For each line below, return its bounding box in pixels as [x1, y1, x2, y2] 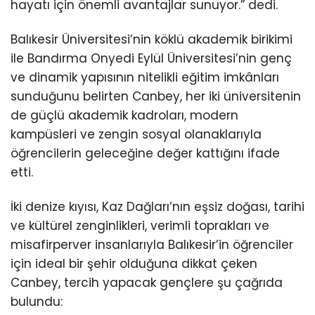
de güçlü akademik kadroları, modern [11, 107, 238, 124]
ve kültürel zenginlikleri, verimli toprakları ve [11, 217, 269, 235]
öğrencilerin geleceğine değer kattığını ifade [11, 145, 280, 162]
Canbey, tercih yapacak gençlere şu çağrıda [11, 274, 283, 292]
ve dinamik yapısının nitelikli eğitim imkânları [11, 69, 279, 86]
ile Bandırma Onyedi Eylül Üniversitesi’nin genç [11, 50, 292, 67]
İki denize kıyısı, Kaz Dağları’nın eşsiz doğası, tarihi [11, 198, 304, 216]
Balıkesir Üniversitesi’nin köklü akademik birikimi [11, 31, 292, 49]
